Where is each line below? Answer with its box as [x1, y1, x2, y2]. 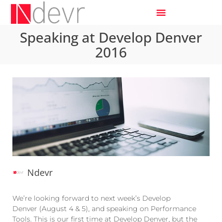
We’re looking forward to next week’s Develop [12, 194, 170, 203]
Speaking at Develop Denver [20, 28, 202, 47]
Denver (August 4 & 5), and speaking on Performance [12, 204, 196, 214]
